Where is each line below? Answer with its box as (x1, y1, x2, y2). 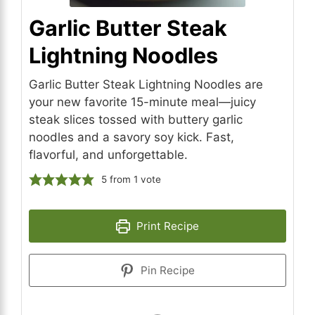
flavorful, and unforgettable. (29, 148, 188, 162)
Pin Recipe (137, 264, 195, 278)
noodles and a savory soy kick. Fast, (29, 130, 234, 145)
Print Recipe (133, 219, 199, 233)
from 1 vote (107, 174, 162, 186)
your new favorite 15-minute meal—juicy (29, 95, 256, 110)
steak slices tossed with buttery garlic (29, 112, 243, 127)
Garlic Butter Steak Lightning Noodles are (29, 77, 263, 92)
